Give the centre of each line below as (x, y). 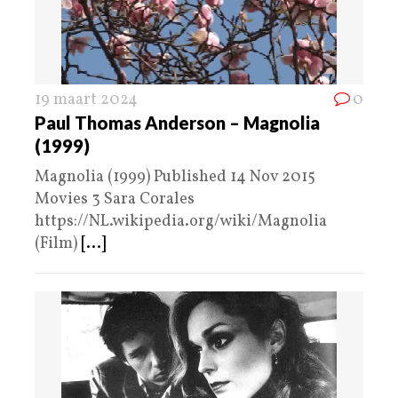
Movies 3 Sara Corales (115, 200)
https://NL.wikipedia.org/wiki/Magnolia (181, 222)
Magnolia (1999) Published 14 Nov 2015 (175, 178)
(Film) (58, 244)
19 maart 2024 (86, 100)
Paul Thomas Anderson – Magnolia (177, 123)
